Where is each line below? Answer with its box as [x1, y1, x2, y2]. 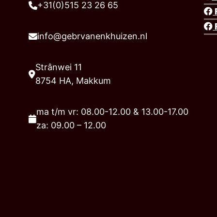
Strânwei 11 [35, 62, 82, 73]
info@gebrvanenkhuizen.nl [37, 31, 147, 42]
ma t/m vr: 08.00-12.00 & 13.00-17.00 [36, 107, 188, 117]
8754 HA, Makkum [35, 76, 111, 86]
